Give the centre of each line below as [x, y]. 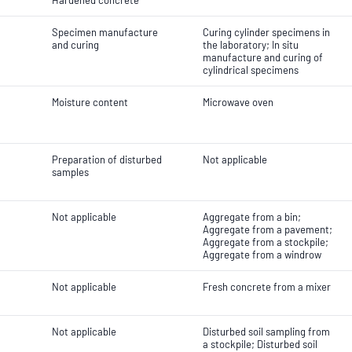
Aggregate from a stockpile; [266, 242]
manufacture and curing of [263, 57]
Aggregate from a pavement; [268, 229]
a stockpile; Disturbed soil [260, 344]
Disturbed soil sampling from [266, 332]
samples [70, 172]
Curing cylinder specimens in [266, 32]
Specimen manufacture [105, 32]
